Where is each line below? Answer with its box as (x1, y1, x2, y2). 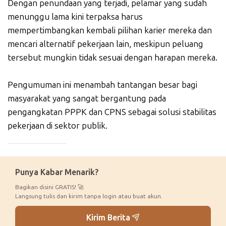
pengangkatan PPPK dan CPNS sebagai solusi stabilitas (8, 106, 216, 117)
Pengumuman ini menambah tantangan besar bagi (8, 79, 197, 90)
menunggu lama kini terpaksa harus (8, 11, 143, 22)
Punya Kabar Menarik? (15, 167, 99, 177)
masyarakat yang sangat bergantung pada (8, 93, 166, 103)
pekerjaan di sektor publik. (8, 120, 107, 131)
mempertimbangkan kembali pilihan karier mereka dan (8, 25, 212, 35)
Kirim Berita (86, 212, 132, 222)
